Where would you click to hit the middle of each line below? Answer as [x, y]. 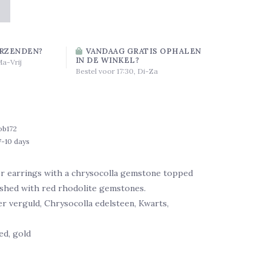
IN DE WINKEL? [107, 60]
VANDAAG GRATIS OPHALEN [142, 51]
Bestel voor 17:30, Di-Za [116, 71]
